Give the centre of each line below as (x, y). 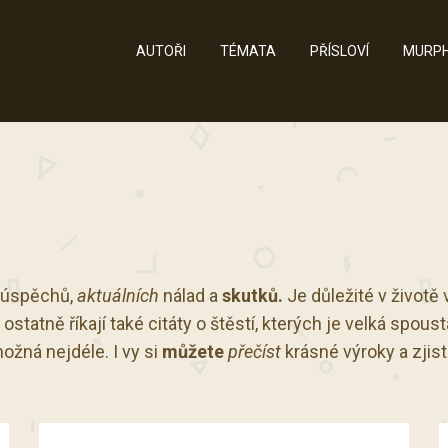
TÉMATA (248, 51)
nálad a (190, 295)
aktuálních (118, 295)
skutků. (252, 295)
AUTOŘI (161, 51)
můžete (193, 351)
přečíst (254, 351)
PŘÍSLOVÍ (339, 51)
